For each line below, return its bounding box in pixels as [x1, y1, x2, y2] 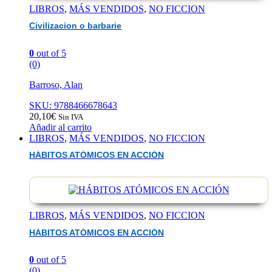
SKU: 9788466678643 [29, 100, 117, 110]
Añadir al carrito [29, 121, 92, 132]
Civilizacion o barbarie [29, 21, 121, 31]
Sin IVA [58, 112, 83, 121]
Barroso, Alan [29, 79, 83, 90]
